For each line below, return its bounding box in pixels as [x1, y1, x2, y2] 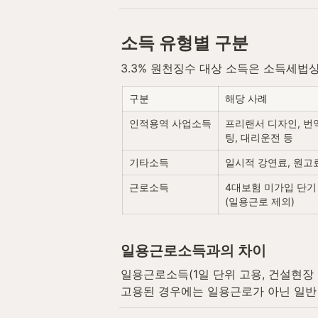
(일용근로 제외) [225, 194, 295, 207]
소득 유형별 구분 [121, 32, 248, 53]
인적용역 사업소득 [129, 116, 212, 129]
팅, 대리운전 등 [225, 131, 293, 143]
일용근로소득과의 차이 [121, 241, 266, 259]
